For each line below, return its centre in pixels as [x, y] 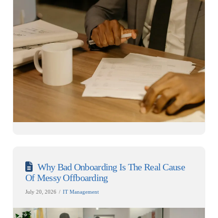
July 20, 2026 [41, 192]
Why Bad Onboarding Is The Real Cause [111, 167]
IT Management [81, 192]
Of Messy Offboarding [66, 178]
